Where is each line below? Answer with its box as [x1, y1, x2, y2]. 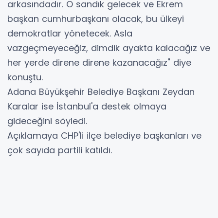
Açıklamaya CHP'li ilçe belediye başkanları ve [7, 129, 201, 142]
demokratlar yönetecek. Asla [7, 27, 132, 40]
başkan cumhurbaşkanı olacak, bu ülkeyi [7, 13, 184, 25]
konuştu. [7, 71, 43, 84]
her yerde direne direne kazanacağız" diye [7, 56, 191, 69]
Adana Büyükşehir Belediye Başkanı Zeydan [7, 86, 195, 98]
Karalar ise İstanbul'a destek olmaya [7, 100, 166, 113]
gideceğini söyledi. [7, 115, 87, 127]
